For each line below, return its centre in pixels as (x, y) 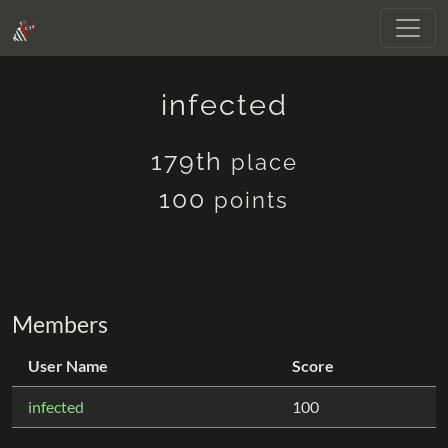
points (251, 200)
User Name (68, 365)
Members (60, 324)
